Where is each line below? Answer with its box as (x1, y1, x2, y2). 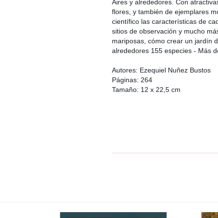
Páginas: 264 (111, 76, 152, 84)
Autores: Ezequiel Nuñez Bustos (111, 66, 211, 74)
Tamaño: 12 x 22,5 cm (111, 86, 181, 93)
